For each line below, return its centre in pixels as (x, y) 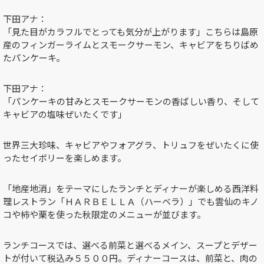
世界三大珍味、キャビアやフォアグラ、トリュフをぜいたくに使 (131, 145)
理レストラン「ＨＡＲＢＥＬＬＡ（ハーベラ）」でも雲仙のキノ (131, 202)
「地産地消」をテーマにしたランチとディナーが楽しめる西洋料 (131, 189)
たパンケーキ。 (34, 58)
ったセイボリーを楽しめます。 (65, 158)
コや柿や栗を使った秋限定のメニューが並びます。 (104, 214)
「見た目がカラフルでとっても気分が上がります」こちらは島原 (131, 32)
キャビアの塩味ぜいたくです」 (65, 114)
